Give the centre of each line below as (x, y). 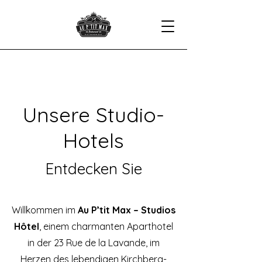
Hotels (94, 140)
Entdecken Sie (94, 169)
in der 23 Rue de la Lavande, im (94, 243)
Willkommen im (45, 210)
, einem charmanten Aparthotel (106, 226)
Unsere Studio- (94, 115)
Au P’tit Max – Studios (127, 210)
